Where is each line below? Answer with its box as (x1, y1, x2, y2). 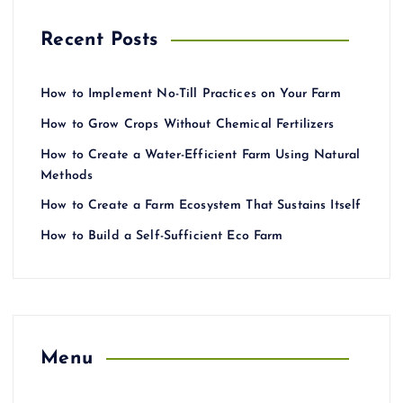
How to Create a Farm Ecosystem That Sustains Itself (40, 199, 362, 213)
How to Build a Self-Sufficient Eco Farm (40, 228, 283, 243)
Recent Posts (40, 31, 158, 50)
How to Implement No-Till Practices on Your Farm (40, 87, 341, 102)
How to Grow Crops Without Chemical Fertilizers (40, 117, 335, 131)
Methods (40, 168, 94, 183)
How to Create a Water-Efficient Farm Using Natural (40, 148, 361, 162)
